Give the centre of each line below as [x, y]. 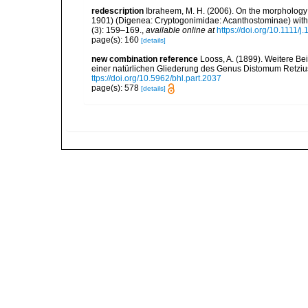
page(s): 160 [116, 40]
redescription [118, 11]
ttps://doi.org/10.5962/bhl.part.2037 [156, 78]
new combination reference [145, 59]
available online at [180, 30]
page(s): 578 [116, 88]
